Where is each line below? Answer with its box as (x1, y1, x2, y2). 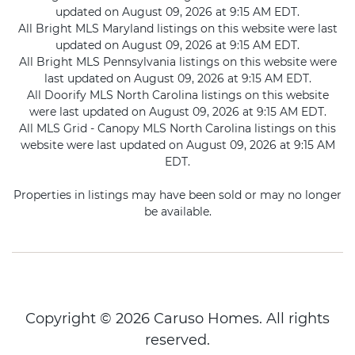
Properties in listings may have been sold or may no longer (13, 188, 342, 203)
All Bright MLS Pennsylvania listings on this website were (18, 55, 337, 70)
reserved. (145, 331, 210, 349)
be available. (143, 204, 212, 219)
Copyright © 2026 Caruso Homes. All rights (25, 310, 330, 328)
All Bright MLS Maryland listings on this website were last (17, 21, 338, 36)
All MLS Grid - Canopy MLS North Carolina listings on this (19, 121, 336, 136)
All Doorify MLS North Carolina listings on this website (26, 88, 329, 103)
